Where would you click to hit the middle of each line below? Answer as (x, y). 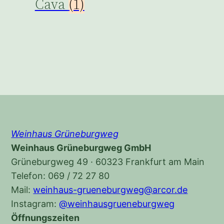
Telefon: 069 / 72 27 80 (60, 175)
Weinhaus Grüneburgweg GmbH (81, 147)
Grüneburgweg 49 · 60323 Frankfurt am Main (108, 161)
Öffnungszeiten (45, 217)
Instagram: (35, 203)
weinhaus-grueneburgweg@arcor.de (110, 189)
